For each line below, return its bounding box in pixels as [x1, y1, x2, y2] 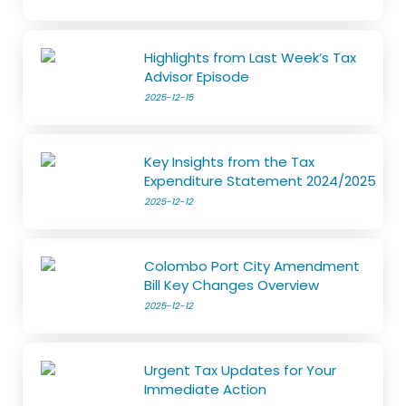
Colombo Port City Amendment [144, 256, 361, 276]
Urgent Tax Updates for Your [144, 361, 337, 381]
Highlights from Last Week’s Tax [144, 48, 357, 68]
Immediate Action [144, 380, 267, 400]
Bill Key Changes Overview [144, 275, 320, 295]
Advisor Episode [144, 67, 250, 87]
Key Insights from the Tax [144, 152, 315, 172]
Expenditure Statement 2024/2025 [144, 171, 377, 191]
